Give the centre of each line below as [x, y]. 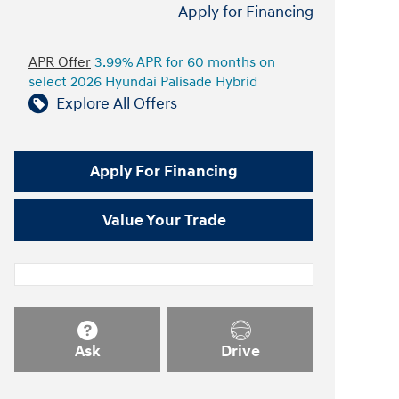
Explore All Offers [117, 103]
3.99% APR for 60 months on [183, 62]
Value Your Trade [164, 221]
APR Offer [60, 62]
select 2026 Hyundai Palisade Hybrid [143, 82]
